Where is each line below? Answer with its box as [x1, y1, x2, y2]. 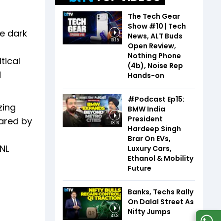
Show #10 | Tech [128, 21, 186, 31]
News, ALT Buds [128, 31, 183, 41]
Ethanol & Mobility [128, 153, 193, 163]
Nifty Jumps [128, 206, 171, 217]
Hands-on [128, 70, 164, 80]
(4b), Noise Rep [128, 60, 183, 71]
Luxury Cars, [128, 143, 172, 153]
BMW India [128, 104, 165, 114]
